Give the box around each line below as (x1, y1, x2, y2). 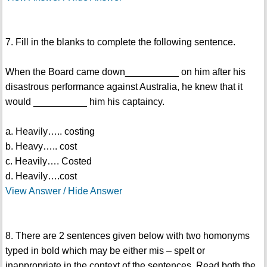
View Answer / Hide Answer (5, 186, 122, 197)
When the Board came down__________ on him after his (5, 67, 246, 77)
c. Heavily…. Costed (5, 156, 92, 167)
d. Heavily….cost (5, 171, 77, 182)
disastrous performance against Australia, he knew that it (5, 82, 243, 92)
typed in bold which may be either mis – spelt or (5, 246, 205, 256)
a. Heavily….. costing (5, 126, 95, 137)
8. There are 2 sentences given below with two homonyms (5, 231, 250, 241)
